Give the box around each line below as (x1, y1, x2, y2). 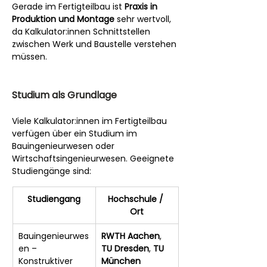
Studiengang (27, 193, 80, 205)
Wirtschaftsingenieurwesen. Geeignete (12, 152, 176, 164)
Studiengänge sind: (12, 164, 91, 177)
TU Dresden (101, 242, 149, 254)
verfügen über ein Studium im (12, 127, 139, 139)
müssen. (12, 50, 47, 63)
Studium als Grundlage (12, 88, 117, 102)
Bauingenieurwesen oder (12, 139, 117, 152)
